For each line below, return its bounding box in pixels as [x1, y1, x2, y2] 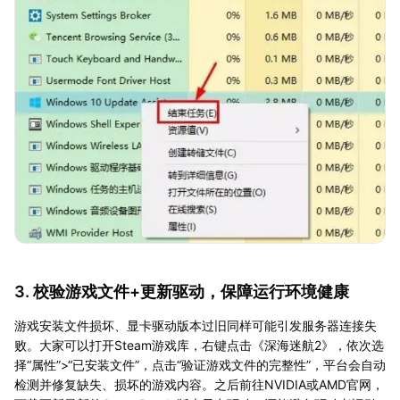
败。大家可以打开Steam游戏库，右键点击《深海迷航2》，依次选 [14, 337, 384, 353]
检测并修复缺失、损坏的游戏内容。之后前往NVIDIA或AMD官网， [14, 376, 384, 392]
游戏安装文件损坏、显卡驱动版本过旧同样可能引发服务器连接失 [14, 317, 377, 333]
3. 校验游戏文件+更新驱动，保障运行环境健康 [14, 281, 349, 301]
